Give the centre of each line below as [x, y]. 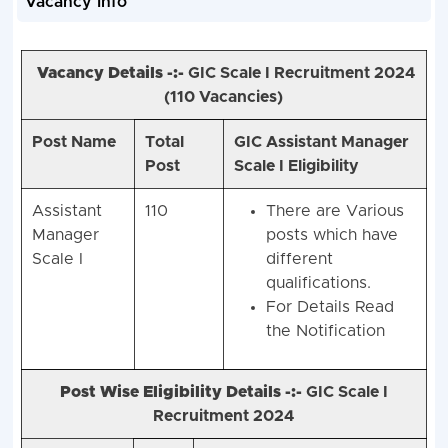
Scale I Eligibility [296, 166]
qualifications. [318, 283]
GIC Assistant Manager [321, 142]
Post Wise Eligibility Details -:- [182, 392]
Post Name [73, 142]
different [299, 259]
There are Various [334, 211]
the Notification [325, 331]
